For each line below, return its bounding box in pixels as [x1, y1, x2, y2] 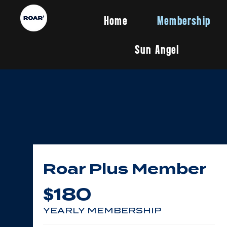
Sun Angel [134, 42, 180, 56]
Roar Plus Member [43, 160, 207, 177]
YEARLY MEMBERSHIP [43, 206, 162, 215]
